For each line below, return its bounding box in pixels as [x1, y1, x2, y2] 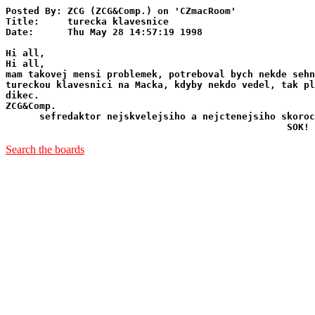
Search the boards [6, 143, 84, 155]
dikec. [6, 90, 39, 101]
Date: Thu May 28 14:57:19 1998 [6, 27, 202, 37]
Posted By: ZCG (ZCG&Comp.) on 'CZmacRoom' [6, 6, 236, 16]
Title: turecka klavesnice [6, 16, 169, 27]
